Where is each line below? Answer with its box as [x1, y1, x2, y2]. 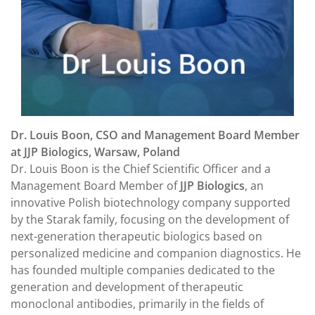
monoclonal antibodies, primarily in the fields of [11, 295, 264, 311]
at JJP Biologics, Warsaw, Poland [11, 143, 180, 160]
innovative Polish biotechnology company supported [11, 194, 290, 210]
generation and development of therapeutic [11, 278, 243, 295]
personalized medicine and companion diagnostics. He [11, 245, 301, 261]
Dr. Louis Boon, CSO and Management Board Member [11, 127, 300, 143]
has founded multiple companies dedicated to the [11, 262, 275, 278]
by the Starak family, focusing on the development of [11, 211, 289, 227]
